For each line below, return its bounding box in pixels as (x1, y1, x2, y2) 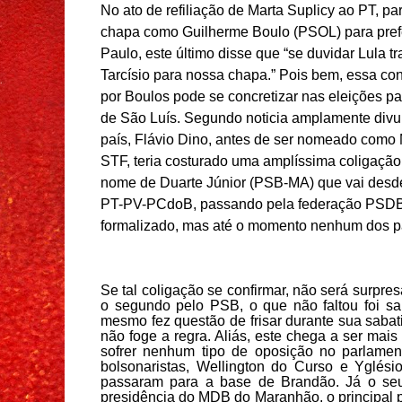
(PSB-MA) (249, 174, 314, 190)
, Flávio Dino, (127, 131, 215, 147)
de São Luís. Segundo (100, 109, 246, 126)
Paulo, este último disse (100, 45, 256, 61)
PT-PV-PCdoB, (100, 196, 200, 212)
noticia (246, 109, 288, 126)
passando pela (200, 196, 298, 212)
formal (100, 217, 140, 233)
